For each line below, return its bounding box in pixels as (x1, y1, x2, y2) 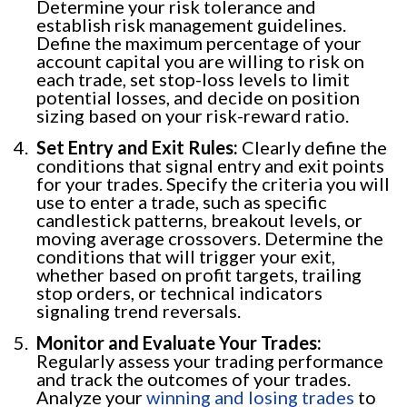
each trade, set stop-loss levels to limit (36, 67, 350, 90)
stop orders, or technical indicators (36, 281, 323, 303)
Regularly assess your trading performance (36, 349, 383, 372)
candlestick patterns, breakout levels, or (36, 208, 362, 231)
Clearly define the (238, 135, 387, 158)
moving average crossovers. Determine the (36, 226, 383, 249)
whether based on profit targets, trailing (36, 263, 362, 285)
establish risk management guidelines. (36, 13, 346, 35)
